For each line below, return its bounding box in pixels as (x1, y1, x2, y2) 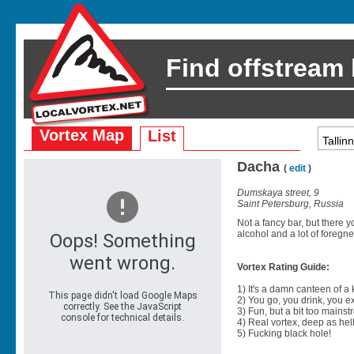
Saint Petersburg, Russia (237, 198, 344, 209)
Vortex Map (40, 126, 124, 144)
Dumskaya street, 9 (237, 186, 319, 198)
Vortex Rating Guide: (237, 261, 330, 273)
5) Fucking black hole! (237, 327, 331, 339)
